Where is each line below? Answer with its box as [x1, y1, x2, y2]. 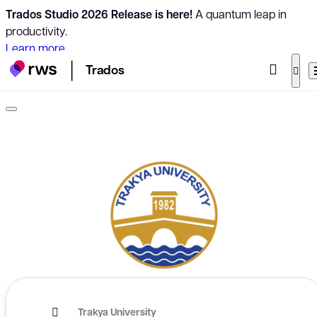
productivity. [6, 23, 67, 38]
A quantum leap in [192, 6, 287, 21]
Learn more [6, 40, 65, 55]
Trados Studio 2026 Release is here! [6, 6, 192, 22]
